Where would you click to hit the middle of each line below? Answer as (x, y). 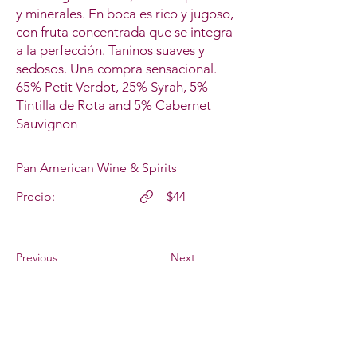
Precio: (35, 197)
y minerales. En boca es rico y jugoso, (125, 14)
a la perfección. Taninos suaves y (110, 51)
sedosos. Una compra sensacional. (116, 69)
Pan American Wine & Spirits (96, 168)
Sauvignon (47, 124)
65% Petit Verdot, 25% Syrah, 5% (112, 87)
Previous (37, 258)
